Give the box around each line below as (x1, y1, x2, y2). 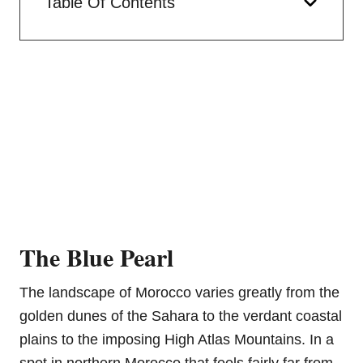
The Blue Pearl (19, 239, 173, 275)
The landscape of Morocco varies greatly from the (19, 284, 340, 301)
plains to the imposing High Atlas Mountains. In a (19, 331, 334, 348)
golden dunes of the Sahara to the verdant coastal (19, 308, 342, 325)
